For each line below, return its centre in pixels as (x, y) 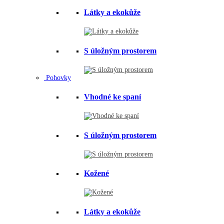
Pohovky (57, 77)
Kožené (96, 173)
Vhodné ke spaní (112, 97)
